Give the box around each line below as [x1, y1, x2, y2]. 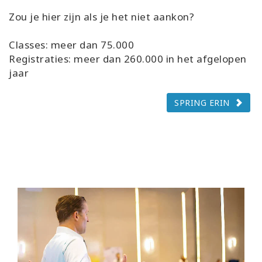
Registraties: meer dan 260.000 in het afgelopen [9, 52, 247, 66]
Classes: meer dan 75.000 [9, 38, 134, 52]
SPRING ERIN [174, 97, 230, 109]
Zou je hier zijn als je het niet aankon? [9, 10, 194, 24]
